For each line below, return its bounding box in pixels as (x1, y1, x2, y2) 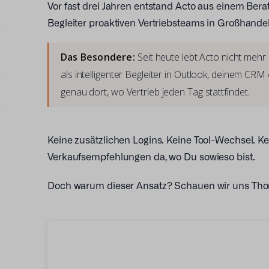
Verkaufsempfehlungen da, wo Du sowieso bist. (47, 150, 255, 162)
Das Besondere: (61, 50, 138, 64)
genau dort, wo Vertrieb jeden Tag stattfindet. (61, 85, 250, 98)
